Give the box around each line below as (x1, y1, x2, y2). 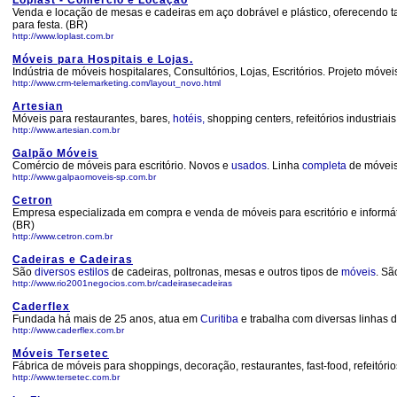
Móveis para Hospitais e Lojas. (12, 53, 193, 66)
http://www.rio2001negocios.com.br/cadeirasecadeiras (12, 278, 232, 288)
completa (302, 160, 346, 172)
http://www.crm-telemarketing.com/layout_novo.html (12, 78, 221, 88)
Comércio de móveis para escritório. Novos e (12, 160, 231, 172)
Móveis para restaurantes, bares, (12, 113, 173, 125)
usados (231, 160, 267, 172)
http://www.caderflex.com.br (12, 325, 124, 335)
